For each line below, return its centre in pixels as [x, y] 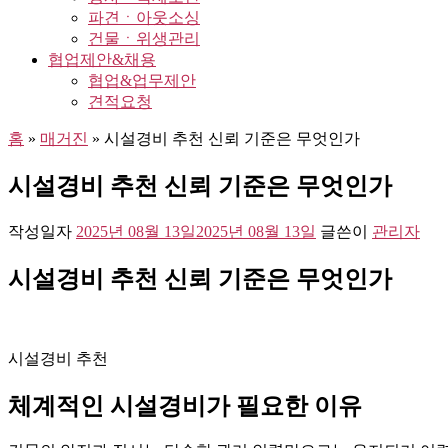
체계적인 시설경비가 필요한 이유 [185, 405]
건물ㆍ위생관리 [144, 38]
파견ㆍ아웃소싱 [144, 17]
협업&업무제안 [142, 80]
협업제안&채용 [102, 59]
